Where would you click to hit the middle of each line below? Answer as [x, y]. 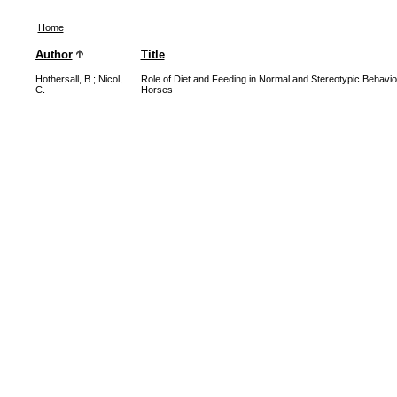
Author [54, 54]
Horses [156, 90]
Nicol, [110, 79]
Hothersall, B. [64, 79]
